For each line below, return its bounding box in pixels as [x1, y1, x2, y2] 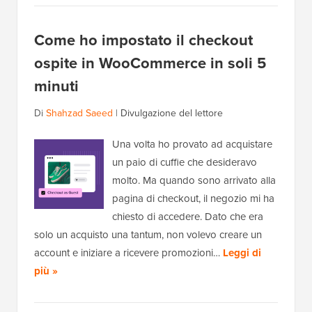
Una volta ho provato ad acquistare [112, 136, 272, 153]
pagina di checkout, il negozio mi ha [112, 191, 274, 207]
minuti [34, 75, 83, 98]
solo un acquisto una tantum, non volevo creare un [34, 227, 262, 243]
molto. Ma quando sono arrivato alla [112, 173, 276, 189]
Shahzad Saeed [46, 106, 113, 121]
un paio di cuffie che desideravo [112, 155, 257, 171]
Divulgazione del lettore [120, 106, 223, 121]
